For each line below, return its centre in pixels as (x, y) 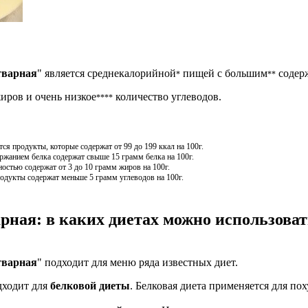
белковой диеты (90, 285)
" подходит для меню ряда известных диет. (137, 262)
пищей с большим (223, 73)
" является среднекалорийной (106, 73)
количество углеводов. (167, 96)
